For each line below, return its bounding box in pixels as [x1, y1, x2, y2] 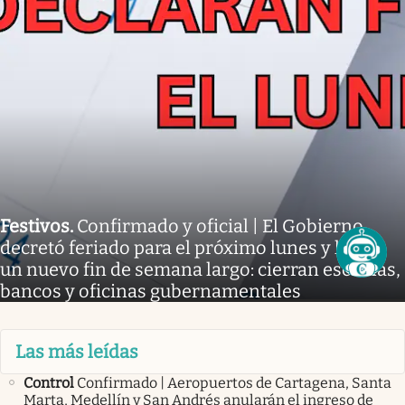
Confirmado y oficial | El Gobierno [77, 214, 363, 237]
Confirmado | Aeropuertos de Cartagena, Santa [77, 374, 391, 392]
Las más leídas [15, 341, 138, 363]
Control [24, 374, 74, 392]
